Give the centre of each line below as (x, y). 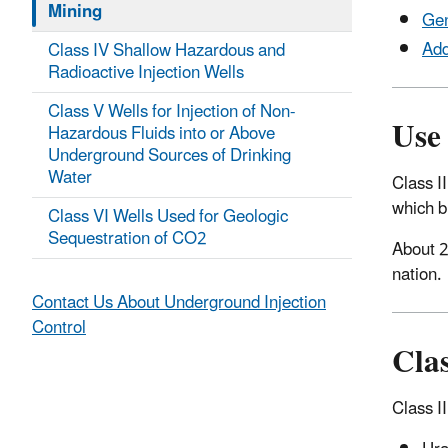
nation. (417, 275)
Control (59, 328)
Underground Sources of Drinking (169, 156)
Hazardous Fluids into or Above (161, 134)
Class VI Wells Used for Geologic (168, 217)
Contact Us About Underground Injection (179, 303)
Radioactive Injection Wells (146, 73)
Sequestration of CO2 (127, 239)
